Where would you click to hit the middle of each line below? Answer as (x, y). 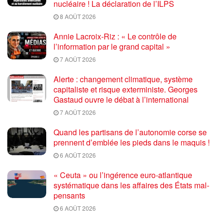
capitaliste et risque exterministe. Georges (126, 89)
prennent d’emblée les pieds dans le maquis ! (132, 142)
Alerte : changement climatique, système (123, 79)
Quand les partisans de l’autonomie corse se (130, 132)
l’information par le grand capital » (112, 46)
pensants (69, 195)
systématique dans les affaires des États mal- (131, 185)
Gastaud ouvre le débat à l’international (121, 99)
